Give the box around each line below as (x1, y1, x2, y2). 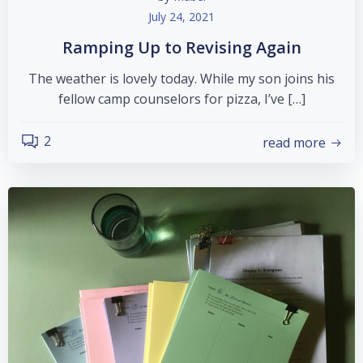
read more (263, 133, 326, 152)
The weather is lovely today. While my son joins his (28, 70, 335, 88)
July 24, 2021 (148, 9, 215, 24)
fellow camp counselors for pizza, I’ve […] (58, 90, 305, 108)
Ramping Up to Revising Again (62, 36, 301, 58)
